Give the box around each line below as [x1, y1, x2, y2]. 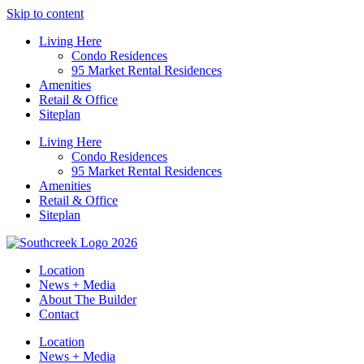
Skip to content [6, 6, 84, 20]
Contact [39, 307, 79, 321]
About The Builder [39, 292, 136, 306]
